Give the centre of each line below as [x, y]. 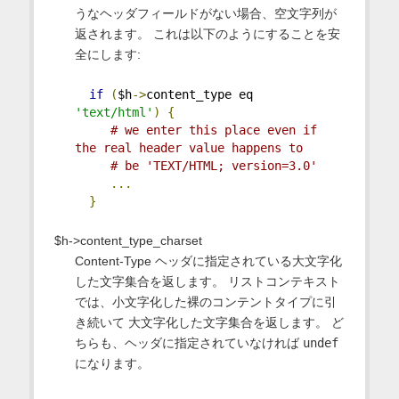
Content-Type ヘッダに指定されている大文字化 [208, 261]
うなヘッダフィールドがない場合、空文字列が [205, 14]
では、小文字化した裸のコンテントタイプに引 [205, 302]
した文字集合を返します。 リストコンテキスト [207, 282]
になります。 [112, 364]
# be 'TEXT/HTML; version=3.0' [213, 166]
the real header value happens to [188, 148]
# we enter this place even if [213, 130]
